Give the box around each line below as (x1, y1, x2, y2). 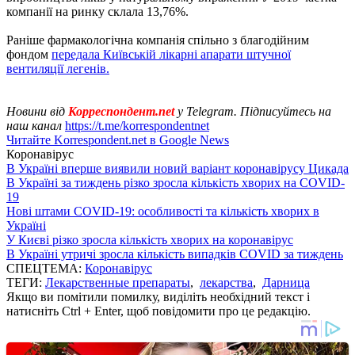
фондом (6, 47, 52, 61)
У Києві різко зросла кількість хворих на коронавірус (6, 232, 293, 246)
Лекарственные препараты (45, 275, 190, 289)
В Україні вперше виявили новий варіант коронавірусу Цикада (6, 161, 349, 175)
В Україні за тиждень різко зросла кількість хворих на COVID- (6, 175, 345, 189)
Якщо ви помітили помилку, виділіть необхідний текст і (6, 289, 310, 303)
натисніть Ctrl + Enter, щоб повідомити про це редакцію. (6, 303, 311, 318)
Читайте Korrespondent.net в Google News (6, 132, 229, 147)
